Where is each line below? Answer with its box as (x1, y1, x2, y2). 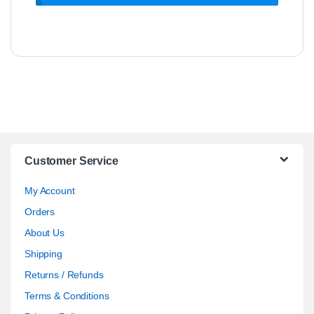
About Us (25, 226, 64, 238)
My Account (25, 184, 75, 196)
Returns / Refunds (25, 268, 104, 280)
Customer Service (25, 154, 118, 167)
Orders (25, 205, 55, 217)
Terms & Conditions (25, 289, 109, 301)
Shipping (25, 247, 62, 259)
